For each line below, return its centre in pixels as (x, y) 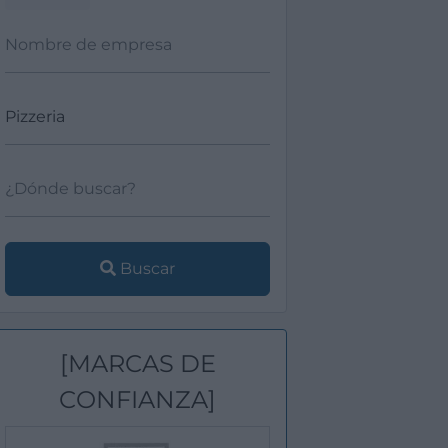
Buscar (145, 268)
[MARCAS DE (137, 363)
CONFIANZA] (137, 399)
